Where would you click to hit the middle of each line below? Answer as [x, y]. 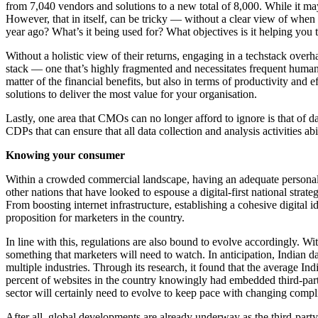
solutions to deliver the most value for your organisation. [131, 94]
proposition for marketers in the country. [95, 218]
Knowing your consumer [65, 155]
